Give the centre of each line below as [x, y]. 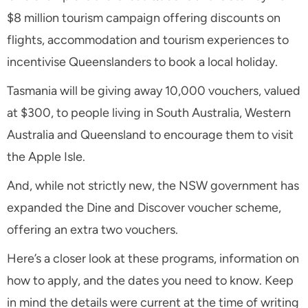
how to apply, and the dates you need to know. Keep [150, 281]
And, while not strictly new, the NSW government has [153, 186]
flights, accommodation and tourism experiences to [148, 40]
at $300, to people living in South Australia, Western [149, 113]
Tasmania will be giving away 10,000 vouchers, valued [154, 91]
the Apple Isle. [46, 157]
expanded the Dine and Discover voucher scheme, [144, 208]
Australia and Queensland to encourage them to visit [150, 135]
